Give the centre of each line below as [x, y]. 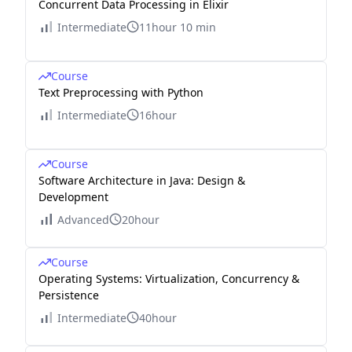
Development [73, 196]
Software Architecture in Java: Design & [142, 180]
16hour [158, 115]
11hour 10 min [178, 27]
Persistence [69, 295]
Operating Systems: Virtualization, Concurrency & [169, 278]
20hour [141, 219]
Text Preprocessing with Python [121, 92]
